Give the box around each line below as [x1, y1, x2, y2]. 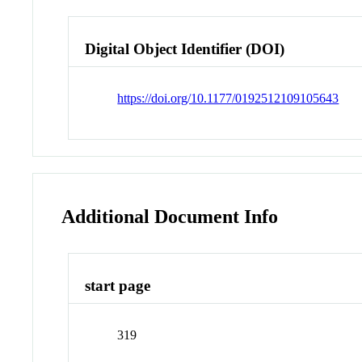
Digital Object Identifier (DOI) [85, 40, 285, 57]
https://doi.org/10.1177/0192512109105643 [117, 90, 339, 105]
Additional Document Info [61, 205, 279, 227]
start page [85, 277, 151, 295]
